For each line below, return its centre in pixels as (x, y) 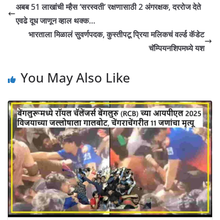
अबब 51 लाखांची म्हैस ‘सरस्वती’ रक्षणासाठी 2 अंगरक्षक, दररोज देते (108, 7)
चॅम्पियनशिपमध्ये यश (177, 48)
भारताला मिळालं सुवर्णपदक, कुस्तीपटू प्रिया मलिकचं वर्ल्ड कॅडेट (116, 34)
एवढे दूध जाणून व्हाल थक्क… (55, 20)
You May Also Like (75, 77)
